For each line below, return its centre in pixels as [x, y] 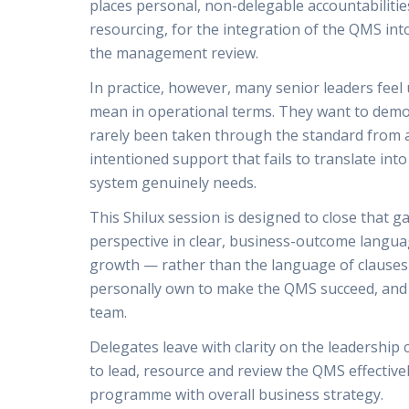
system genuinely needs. [173, 183]
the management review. [174, 53]
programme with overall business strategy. [236, 394]
